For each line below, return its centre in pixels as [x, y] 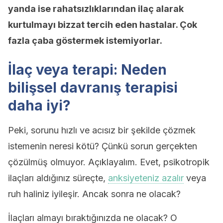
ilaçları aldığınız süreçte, [58, 178]
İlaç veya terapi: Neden [87, 70]
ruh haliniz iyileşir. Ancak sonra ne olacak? [94, 194]
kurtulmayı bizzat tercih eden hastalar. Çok [103, 25]
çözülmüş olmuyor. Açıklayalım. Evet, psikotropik [109, 162]
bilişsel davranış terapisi [93, 88]
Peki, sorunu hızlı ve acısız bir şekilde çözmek [102, 130]
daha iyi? [39, 106]
